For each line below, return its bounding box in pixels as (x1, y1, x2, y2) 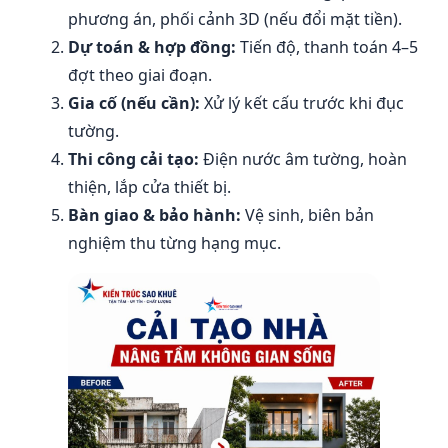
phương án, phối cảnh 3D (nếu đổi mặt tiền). (68, 8, 402, 30)
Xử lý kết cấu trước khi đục (200, 92, 404, 114)
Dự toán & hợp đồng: (68, 36, 236, 58)
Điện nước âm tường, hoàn (199, 148, 407, 170)
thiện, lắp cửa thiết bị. (68, 176, 231, 198)
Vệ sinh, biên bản (241, 204, 374, 226)
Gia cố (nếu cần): (68, 92, 200, 114)
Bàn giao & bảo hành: (68, 204, 241, 226)
